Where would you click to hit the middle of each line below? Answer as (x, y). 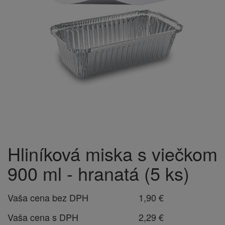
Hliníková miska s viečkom (113, 153)
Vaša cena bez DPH (48, 197)
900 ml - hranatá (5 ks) (98, 173)
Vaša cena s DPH (43, 217)
